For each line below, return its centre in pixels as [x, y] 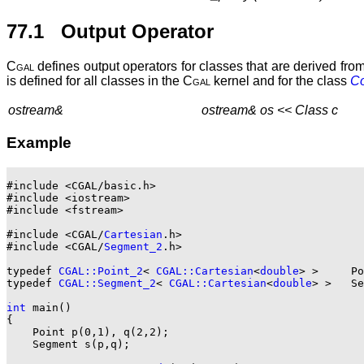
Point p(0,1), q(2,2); [88, 331]
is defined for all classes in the [95, 80]
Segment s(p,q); [68, 344]
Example [39, 143]
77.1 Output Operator [110, 31]
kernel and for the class [280, 80]
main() [49, 307]
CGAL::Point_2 [101, 271]
